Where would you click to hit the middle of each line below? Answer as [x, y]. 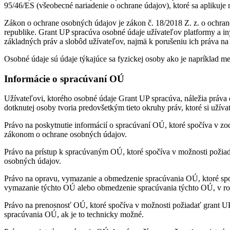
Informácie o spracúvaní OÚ [64, 79]
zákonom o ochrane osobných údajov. [65, 135]
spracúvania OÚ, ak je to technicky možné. [74, 215]
